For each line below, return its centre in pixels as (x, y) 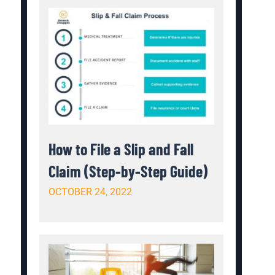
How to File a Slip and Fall (121, 149)
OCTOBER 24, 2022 (91, 192)
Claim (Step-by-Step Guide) (128, 171)
